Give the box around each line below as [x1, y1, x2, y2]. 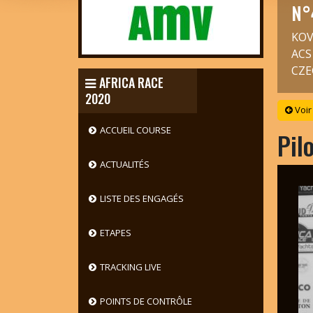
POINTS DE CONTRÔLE [99, 295, 192, 307]
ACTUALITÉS [99, 158, 150, 170]
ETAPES [99, 226, 131, 239]
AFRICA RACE [99, 73, 163, 92]
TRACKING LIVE [99, 261, 161, 273]
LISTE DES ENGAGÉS [99, 192, 184, 205]
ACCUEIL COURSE [99, 124, 171, 136]
